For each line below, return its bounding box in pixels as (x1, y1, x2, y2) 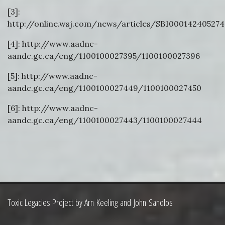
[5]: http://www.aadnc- (8, 71, 97, 81)
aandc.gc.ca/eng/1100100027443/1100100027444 (8, 115, 202, 125)
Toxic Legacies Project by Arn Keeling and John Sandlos (8, 196, 173, 209)
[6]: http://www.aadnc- (8, 103, 98, 113)
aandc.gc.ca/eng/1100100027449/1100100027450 (8, 83, 201, 93)
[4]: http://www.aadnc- (8, 39, 98, 49)
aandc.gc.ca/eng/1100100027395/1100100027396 (8, 51, 200, 61)
